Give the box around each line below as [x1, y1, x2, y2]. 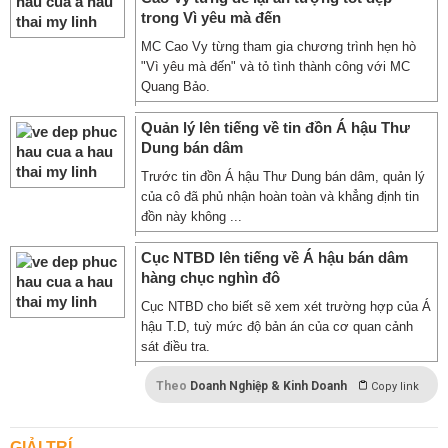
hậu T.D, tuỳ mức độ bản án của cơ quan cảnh [141, 319, 413, 334]
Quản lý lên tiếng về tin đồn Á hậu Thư [141, 119, 410, 136]
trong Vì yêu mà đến [141, 9, 281, 26]
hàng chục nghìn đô [141, 269, 280, 286]
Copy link [371, 380, 419, 393]
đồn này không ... [141, 209, 242, 224]
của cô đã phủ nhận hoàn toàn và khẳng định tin [141, 189, 419, 204]
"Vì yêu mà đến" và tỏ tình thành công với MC [141, 59, 410, 74]
